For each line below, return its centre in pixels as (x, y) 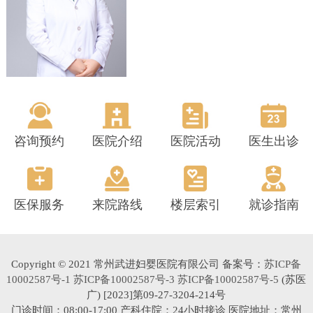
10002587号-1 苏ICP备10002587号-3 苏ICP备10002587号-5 (143, 279)
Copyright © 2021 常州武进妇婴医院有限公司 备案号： (138, 264)
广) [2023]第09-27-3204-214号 (156, 294)
